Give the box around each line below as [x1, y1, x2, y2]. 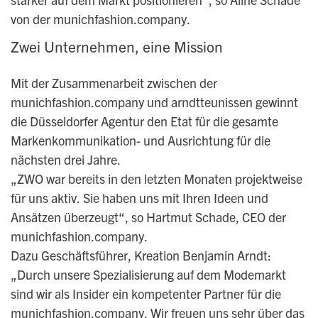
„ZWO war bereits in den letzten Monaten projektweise [10, 170, 302, 187]
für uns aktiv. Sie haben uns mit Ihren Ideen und [10, 190, 268, 206]
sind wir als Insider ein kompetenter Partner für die [10, 285, 281, 302]
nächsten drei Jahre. [10, 151, 121, 168]
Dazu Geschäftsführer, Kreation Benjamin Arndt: [10, 247, 271, 263]
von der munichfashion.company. [10, 11, 190, 27]
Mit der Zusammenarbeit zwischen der [10, 75, 217, 91]
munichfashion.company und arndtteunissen [10, 94, 253, 110]
